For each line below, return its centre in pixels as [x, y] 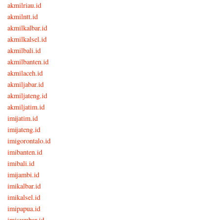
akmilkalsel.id [27, 39]
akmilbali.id [24, 50]
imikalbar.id [24, 186]
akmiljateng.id [27, 95]
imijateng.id [24, 129]
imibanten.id [25, 152]
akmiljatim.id [26, 107]
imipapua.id [24, 208]
